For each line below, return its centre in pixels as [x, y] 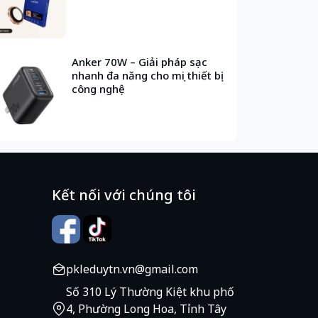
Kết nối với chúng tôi [124, 194]
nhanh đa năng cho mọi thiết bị [148, 76]
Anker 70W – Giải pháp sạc [140, 62]
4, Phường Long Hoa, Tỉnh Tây [146, 308]
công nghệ [99, 89]
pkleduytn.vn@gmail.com [132, 269]
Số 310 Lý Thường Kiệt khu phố [150, 291]
